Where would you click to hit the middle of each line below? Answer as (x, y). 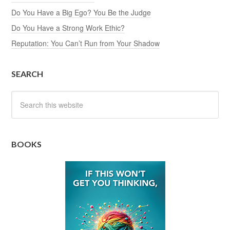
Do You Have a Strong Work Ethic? (68, 27)
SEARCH (27, 73)
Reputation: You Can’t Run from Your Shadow (86, 43)
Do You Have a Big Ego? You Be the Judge (81, 12)
